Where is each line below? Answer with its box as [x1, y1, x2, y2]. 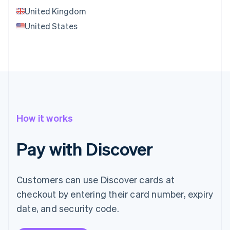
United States [25, 21, 78, 32]
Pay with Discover [16, 138, 154, 160]
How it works [16, 112, 73, 124]
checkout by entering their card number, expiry [16, 188, 214, 200]
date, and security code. [16, 202, 119, 215]
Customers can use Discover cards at [16, 174, 175, 186]
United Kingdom [25, 6, 86, 17]
